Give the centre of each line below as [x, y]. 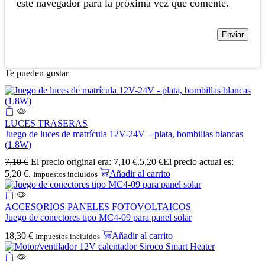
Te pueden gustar [37, 73]
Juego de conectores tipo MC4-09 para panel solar [98, 217]
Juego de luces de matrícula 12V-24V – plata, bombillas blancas [124, 134]
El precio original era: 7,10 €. [85, 161]
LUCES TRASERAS [46, 123]
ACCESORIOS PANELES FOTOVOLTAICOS [98, 206]
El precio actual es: [198, 161]
